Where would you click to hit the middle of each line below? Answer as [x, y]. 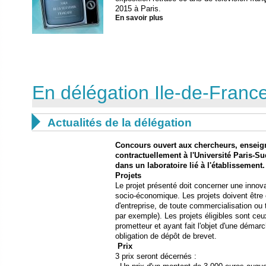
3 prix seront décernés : [156, 256]
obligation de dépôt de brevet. [166, 236]
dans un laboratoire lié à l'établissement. [190, 165]
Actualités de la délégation [120, 122]
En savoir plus [139, 18]
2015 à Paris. [138, 8]
